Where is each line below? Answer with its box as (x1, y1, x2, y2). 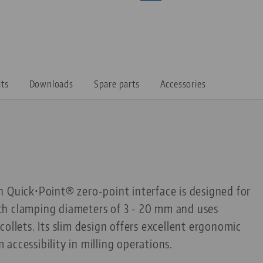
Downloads (29, 78, 73, 90)
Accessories (160, 78, 206, 90)
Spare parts (93, 78, 140, 90)
